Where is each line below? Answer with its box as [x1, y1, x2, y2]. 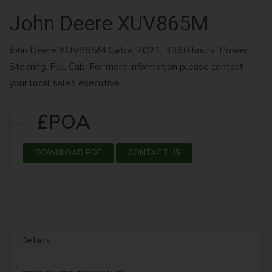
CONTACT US [128, 147, 180, 158]
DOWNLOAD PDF [35, 147, 101, 158]
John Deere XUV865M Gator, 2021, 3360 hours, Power [9, 43, 248, 57]
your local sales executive [9, 76, 120, 90]
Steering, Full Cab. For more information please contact [9, 59, 243, 73]
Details [19, 233, 51, 247]
